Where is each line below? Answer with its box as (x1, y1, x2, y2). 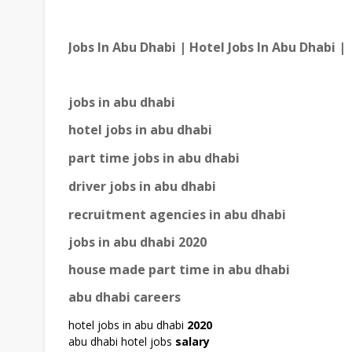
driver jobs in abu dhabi (68, 178, 216, 196)
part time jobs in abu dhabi (68, 149, 240, 167)
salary (175, 334, 210, 350)
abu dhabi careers (68, 288, 181, 306)
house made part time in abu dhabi (68, 261, 290, 279)
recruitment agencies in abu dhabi (68, 206, 286, 224)
